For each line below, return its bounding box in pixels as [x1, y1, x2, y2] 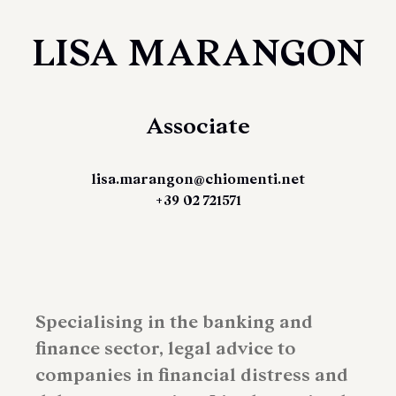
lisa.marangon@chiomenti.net [91, 171, 305, 188]
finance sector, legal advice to [35, 338, 296, 360]
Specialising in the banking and [35, 311, 313, 333]
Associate [146, 112, 250, 140]
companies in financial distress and [35, 364, 348, 386]
